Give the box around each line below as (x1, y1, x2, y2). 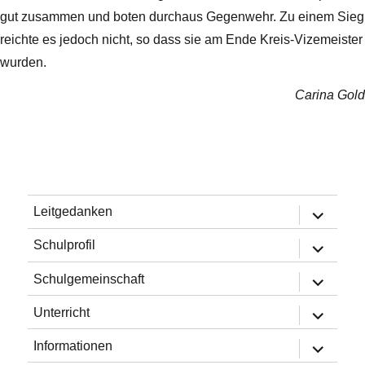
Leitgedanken (33, 204, 112, 219)
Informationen (33, 338, 112, 353)
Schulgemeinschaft (33, 271, 144, 286)
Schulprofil (33, 238, 95, 253)
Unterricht (33, 305, 90, 319)
